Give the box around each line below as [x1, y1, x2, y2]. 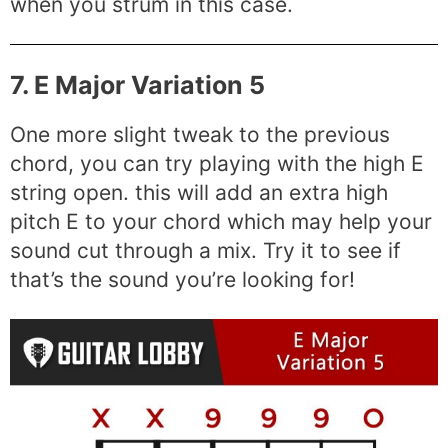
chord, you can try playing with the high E [10, 150, 424, 176]
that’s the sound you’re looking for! [10, 266, 355, 292]
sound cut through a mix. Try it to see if [10, 237, 401, 263]
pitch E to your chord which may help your [10, 208, 432, 234]
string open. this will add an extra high [10, 179, 388, 205]
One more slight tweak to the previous [10, 121, 390, 147]
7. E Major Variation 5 [10, 69, 265, 100]
